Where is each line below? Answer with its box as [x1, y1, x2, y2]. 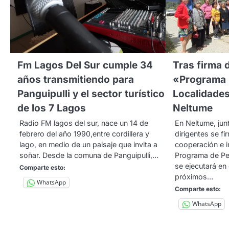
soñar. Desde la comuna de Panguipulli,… [19, 150, 158, 159]
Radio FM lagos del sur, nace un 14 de [19, 118, 148, 127]
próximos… [175, 172, 214, 181]
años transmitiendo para [17, 73, 134, 85]
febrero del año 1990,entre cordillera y [19, 129, 149, 138]
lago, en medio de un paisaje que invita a [19, 140, 157, 149]
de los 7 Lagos [17, 102, 86, 114]
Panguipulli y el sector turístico [17, 87, 165, 100]
